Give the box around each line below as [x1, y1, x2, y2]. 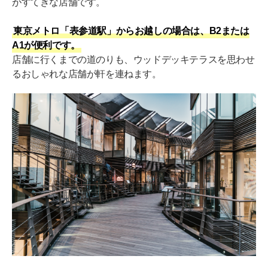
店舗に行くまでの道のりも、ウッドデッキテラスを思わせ [12, 54, 255, 65]
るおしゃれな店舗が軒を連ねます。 [12, 69, 162, 80]
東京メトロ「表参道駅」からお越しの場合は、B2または [13, 26, 249, 36]
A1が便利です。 [12, 40, 80, 51]
